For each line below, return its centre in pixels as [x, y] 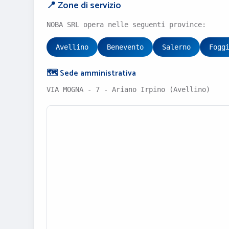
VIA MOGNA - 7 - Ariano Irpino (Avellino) [128, 89]
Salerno [176, 47]
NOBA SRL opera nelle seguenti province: [126, 25]
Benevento [125, 47]
